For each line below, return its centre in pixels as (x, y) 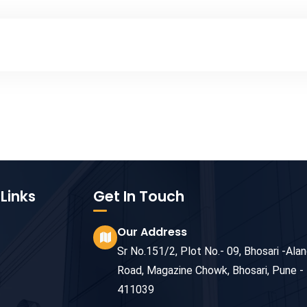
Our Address (152, 232)
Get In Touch (139, 196)
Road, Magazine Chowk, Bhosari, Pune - (210, 270)
